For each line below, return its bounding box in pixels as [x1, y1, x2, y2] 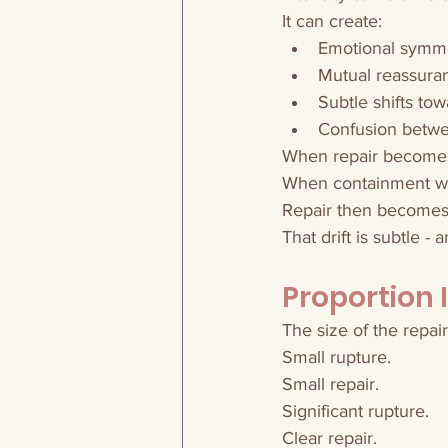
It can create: [282, 11, 382, 31]
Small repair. [282, 374, 379, 394]
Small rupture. [282, 347, 391, 367]
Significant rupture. [282, 401, 429, 421]
